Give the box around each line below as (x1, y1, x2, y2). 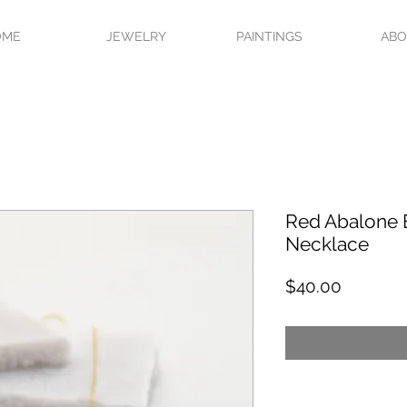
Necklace (285, 233, 369, 255)
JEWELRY (105, 29, 166, 44)
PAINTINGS (236, 29, 303, 44)
